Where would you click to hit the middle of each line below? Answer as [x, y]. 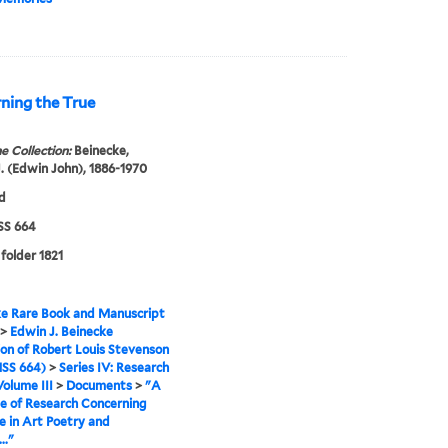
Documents [98, 386]
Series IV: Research [113, 368]
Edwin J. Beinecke [61, 332]
